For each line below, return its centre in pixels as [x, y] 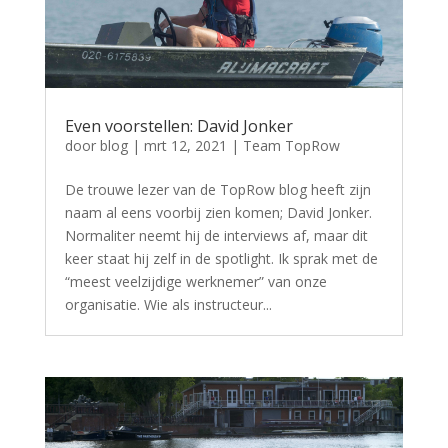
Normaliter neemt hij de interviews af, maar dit [216, 236]
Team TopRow [291, 146]
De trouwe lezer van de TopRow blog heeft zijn [217, 190]
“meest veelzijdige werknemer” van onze [195, 282]
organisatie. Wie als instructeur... [168, 305]
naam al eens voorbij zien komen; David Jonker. [218, 213]
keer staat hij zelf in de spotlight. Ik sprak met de [221, 259]
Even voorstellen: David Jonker [178, 126]
